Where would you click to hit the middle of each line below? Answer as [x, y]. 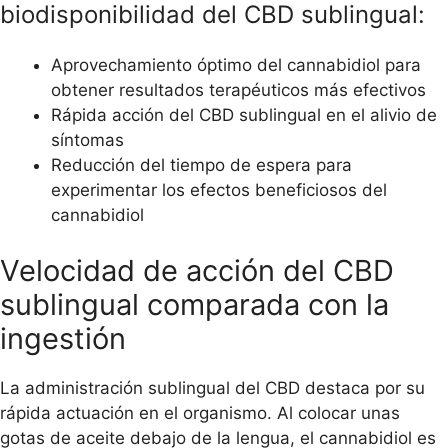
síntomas [87, 140]
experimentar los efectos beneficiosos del [219, 190]
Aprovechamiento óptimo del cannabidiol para [236, 65]
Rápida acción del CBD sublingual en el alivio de [244, 115]
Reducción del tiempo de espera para [201, 165]
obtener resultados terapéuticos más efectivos [238, 90]
